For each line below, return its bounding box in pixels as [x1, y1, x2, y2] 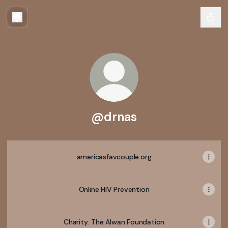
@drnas [91, 109, 137, 125]
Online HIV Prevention [78, 185, 150, 194]
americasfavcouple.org [76, 152, 152, 161]
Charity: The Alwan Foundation [63, 217, 165, 226]
